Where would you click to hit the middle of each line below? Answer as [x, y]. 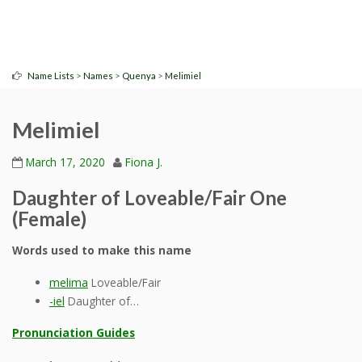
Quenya [139, 75]
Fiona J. [144, 162]
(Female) [49, 219]
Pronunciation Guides [74, 333]
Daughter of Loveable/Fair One [149, 198]
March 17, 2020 [65, 162]
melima [68, 283]
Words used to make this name [102, 250]
